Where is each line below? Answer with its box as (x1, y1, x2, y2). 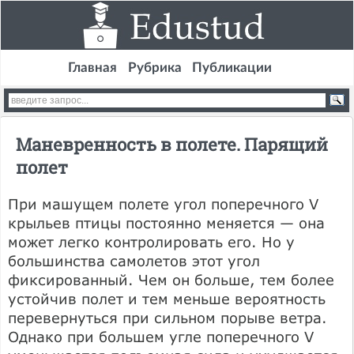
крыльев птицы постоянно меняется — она (8, 213, 325, 232)
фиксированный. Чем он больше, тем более (8, 270, 334, 288)
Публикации (192, 61, 273, 74)
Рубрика (127, 61, 182, 74)
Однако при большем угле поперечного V (8, 327, 314, 345)
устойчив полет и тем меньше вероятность (8, 289, 326, 307)
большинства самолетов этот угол (8, 251, 260, 269)
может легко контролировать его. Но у (8, 232, 295, 250)
